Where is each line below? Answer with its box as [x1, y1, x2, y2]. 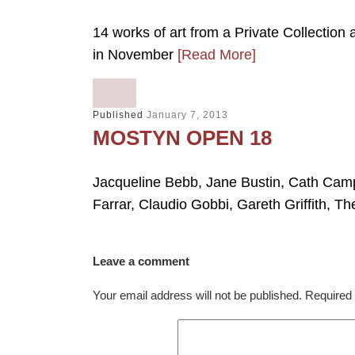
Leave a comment [93, 254, 189, 269]
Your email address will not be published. [93, 288, 302, 303]
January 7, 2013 [147, 109, 228, 120]
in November [93, 46, 177, 63]
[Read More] [177, 46, 256, 63]
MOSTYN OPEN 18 [93, 125, 272, 150]
